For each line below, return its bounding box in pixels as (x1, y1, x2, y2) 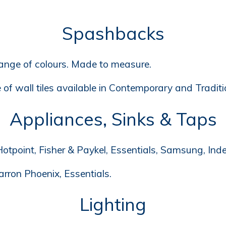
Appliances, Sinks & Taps (9, 107, 217, 130)
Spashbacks (62, 22, 164, 44)
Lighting (80, 193, 146, 216)
